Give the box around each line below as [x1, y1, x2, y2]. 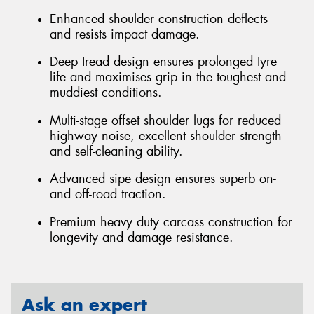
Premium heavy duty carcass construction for [50, 214, 292, 231]
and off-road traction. [50, 186, 166, 203]
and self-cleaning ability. [50, 142, 183, 160]
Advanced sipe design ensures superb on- [50, 170, 276, 188]
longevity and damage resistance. [50, 229, 233, 246]
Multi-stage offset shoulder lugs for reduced [50, 111, 281, 129]
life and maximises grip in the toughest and [50, 69, 286, 86]
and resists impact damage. [50, 25, 200, 43]
